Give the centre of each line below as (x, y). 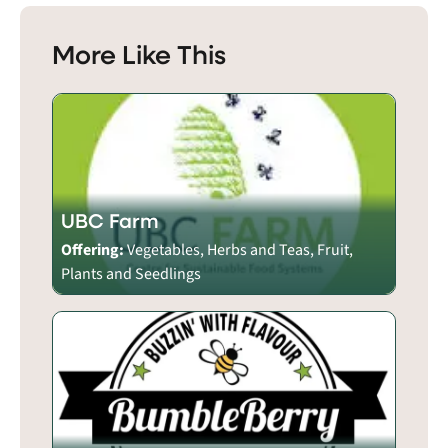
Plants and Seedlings (131, 273)
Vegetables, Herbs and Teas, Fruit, (240, 249)
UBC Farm (110, 220)
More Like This (139, 53)
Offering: (94, 249)
